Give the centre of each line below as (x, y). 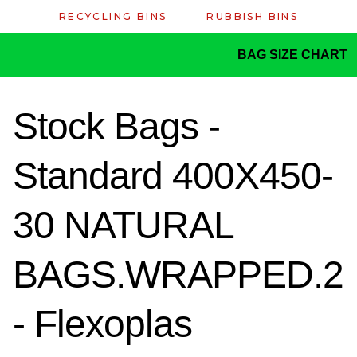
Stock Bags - (116, 127)
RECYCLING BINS (113, 16)
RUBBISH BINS (253, 16)
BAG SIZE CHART (294, 55)
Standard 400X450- (173, 176)
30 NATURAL (123, 226)
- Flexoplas (102, 324)
